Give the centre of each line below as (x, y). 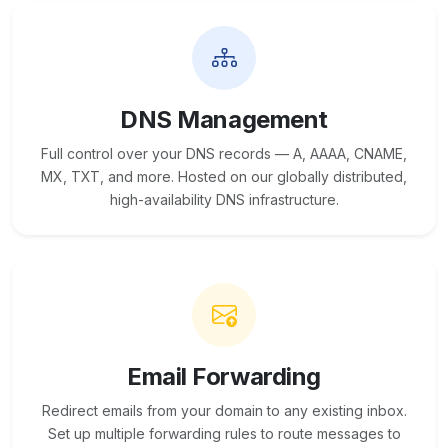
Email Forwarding (224, 377)
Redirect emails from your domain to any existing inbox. (224, 411)
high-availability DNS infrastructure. (224, 200)
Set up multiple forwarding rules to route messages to (224, 434)
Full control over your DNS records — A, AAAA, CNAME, (224, 154)
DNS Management (224, 120)
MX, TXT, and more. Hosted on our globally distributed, (224, 177)
